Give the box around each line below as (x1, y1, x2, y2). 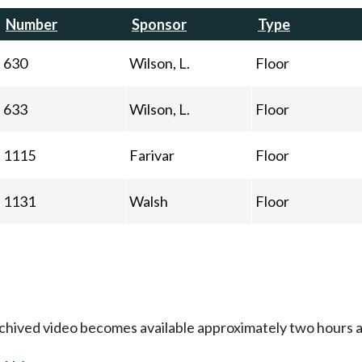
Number (6, 15, 57, 33)
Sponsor (132, 15, 187, 33)
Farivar (129, 145, 175, 164)
